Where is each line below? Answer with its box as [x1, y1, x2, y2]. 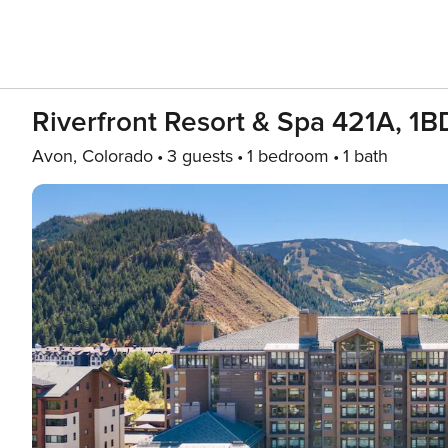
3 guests [167, 145, 233, 167]
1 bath [343, 145, 388, 167]
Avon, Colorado [32, 145, 153, 167]
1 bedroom [247, 145, 329, 167]
